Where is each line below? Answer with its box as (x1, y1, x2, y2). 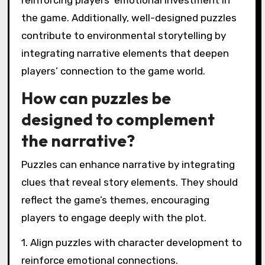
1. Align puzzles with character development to (21, 237, 242, 249)
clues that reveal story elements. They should (21, 176, 238, 188)
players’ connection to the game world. (21, 65, 205, 77)
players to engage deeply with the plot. (21, 211, 206, 224)
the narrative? (21, 130, 135, 151)
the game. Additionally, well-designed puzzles (21, 12, 237, 24)
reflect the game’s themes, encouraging (21, 193, 209, 206)
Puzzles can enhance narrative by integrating (21, 158, 235, 170)
